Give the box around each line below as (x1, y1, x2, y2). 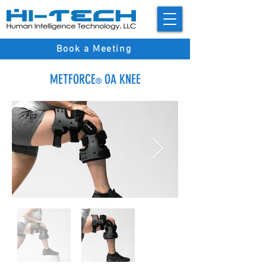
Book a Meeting (56, 43, 132, 55)
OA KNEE (102, 71, 141, 87)
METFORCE (50, 71, 96, 87)
